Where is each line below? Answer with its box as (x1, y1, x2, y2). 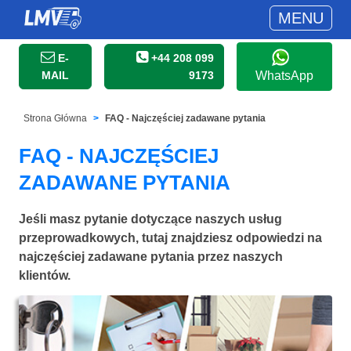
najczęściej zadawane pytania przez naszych (19, 249, 283, 263)
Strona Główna (24, 113, 88, 125)
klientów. (19, 268, 71, 282)
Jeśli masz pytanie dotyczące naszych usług (19, 212, 282, 226)
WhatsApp (255, 69, 314, 82)
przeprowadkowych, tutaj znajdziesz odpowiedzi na (19, 230, 322, 244)
